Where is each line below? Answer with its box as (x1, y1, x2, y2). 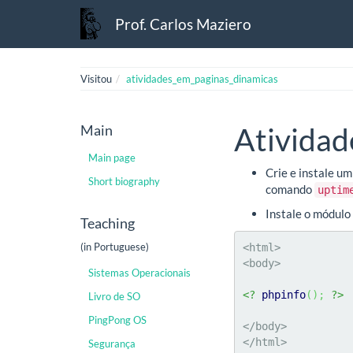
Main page (88, 150, 136, 164)
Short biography (88, 174, 160, 188)
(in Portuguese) (80, 240, 149, 253)
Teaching (80, 214, 135, 232)
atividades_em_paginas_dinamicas (126, 72, 278, 85)
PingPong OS (88, 314, 147, 326)
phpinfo (262, 288, 306, 301)
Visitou (80, 72, 112, 85)
